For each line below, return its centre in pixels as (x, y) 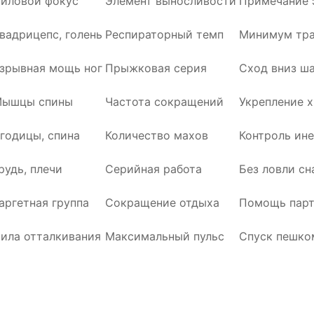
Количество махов (157, 135)
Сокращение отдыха (162, 203)
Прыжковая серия (156, 68)
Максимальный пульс (165, 236)
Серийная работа (153, 169)
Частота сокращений (164, 102)
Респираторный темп (164, 34)
